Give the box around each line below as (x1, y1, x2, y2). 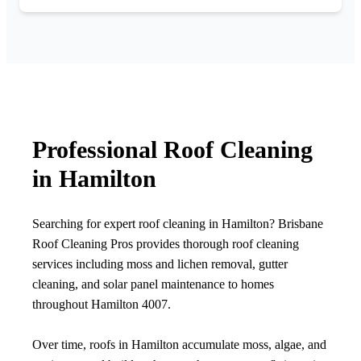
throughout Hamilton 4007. (32, 297, 171, 312)
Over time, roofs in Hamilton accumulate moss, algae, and (32, 338, 326, 352)
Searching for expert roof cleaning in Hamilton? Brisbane (32, 217, 323, 231)
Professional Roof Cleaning (32, 136, 313, 164)
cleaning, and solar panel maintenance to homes (32, 277, 274, 292)
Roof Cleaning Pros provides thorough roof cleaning (32, 237, 299, 251)
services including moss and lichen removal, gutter (32, 257, 288, 272)
